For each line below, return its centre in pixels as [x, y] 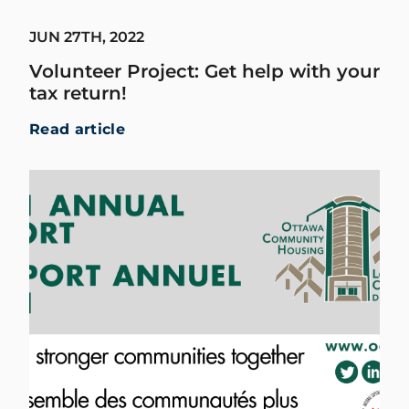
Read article [77, 129]
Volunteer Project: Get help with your [204, 71]
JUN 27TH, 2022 [87, 37]
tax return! [78, 93]
